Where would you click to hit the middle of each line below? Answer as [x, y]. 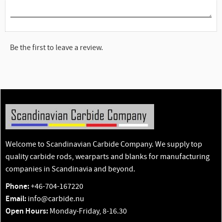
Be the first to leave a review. [56, 47]
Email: [16, 199]
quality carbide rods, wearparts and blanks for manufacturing [108, 157]
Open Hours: [27, 211]
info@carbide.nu [55, 198]
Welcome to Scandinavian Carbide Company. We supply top [104, 144]
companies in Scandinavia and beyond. [71, 169]
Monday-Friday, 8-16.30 [87, 211]
